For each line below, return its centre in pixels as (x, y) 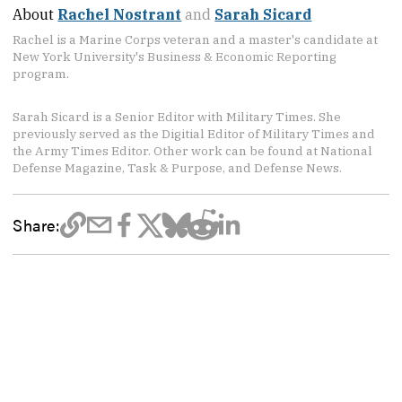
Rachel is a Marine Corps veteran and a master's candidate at (196, 40)
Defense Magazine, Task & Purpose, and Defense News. (178, 168)
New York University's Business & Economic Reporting (175, 57)
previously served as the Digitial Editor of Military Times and (194, 134)
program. (41, 74)
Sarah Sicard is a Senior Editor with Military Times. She (177, 117)
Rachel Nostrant (120, 15)
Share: (36, 225)
